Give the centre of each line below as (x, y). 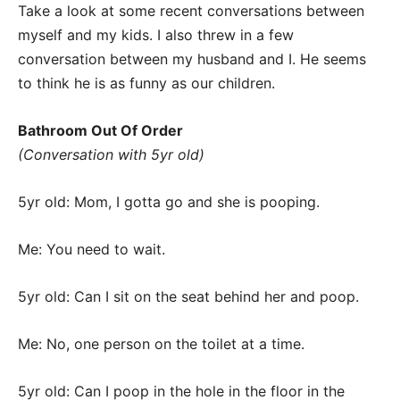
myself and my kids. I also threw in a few (156, 35)
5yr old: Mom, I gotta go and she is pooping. (169, 202)
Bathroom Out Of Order (100, 130)
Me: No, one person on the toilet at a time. (161, 344)
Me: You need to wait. (92, 249)
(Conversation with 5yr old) (111, 154)
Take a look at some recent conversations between (191, 11)
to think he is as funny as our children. (146, 83)
